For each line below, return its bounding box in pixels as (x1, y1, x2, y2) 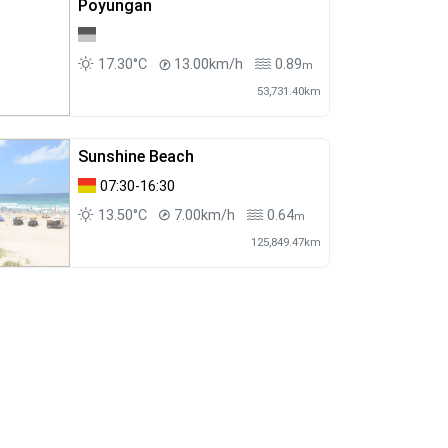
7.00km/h (169, 207, 239, 225)
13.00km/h (169, 56, 247, 74)
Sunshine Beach (77, 147, 194, 167)
